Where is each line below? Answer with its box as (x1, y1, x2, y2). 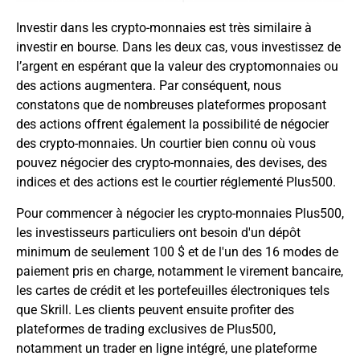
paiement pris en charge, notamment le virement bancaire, (16, 263, 343, 279)
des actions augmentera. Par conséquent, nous (16, 78, 281, 94)
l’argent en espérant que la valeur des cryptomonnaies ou (16, 59, 338, 75)
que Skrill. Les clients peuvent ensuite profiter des (16, 301, 294, 317)
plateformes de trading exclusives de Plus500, (16, 321, 276, 337)
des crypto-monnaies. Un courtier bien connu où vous (16, 136, 316, 152)
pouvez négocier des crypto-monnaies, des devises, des (16, 155, 327, 171)
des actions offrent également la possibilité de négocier (16, 117, 329, 133)
